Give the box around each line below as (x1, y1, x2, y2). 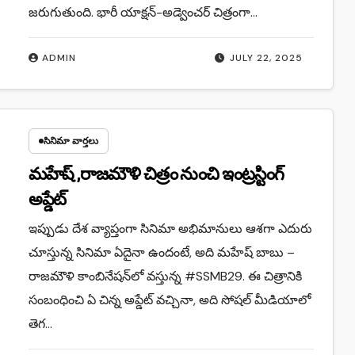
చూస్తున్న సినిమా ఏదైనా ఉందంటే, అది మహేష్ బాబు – (28, 243, 295, 261)
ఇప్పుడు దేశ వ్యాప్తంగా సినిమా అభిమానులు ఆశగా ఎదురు (28, 219, 312, 237)
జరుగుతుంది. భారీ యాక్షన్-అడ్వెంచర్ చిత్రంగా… (28, 3, 258, 21)
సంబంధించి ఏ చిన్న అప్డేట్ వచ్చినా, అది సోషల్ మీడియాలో (28, 291, 311, 308)
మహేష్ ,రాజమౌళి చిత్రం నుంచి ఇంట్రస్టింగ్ (28, 163, 284, 185)
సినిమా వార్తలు (43, 134, 98, 147)
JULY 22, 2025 (230, 51, 303, 64)
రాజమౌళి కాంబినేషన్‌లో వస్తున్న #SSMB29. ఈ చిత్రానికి (28, 267, 302, 284)
